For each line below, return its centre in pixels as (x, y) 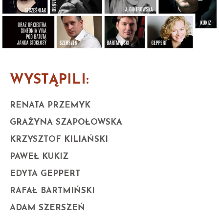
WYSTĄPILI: (49, 80)
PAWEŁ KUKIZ (39, 156)
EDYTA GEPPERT (45, 174)
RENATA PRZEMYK (50, 105)
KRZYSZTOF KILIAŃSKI (59, 139)
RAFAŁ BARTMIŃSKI (52, 191)
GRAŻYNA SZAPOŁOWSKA (66, 122)
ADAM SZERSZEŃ (47, 208)
